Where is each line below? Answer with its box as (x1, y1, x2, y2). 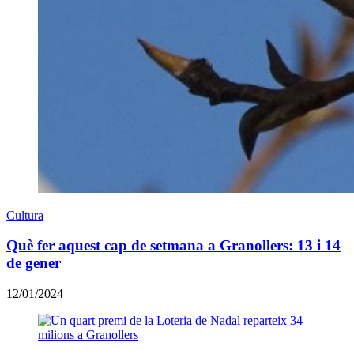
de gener (6, 254, 61, 272)
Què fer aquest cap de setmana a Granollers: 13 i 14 (6, 237, 341, 254)
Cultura (6, 208, 43, 222)
